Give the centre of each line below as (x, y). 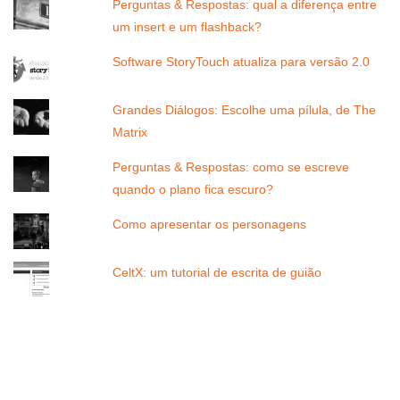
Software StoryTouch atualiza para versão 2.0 (242, 61)
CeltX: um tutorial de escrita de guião (217, 272)
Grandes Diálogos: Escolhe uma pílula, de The (245, 109)
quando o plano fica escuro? (193, 189)
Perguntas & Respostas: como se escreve (231, 167)
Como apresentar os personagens (210, 224)
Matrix (130, 132)
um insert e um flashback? (187, 26)
